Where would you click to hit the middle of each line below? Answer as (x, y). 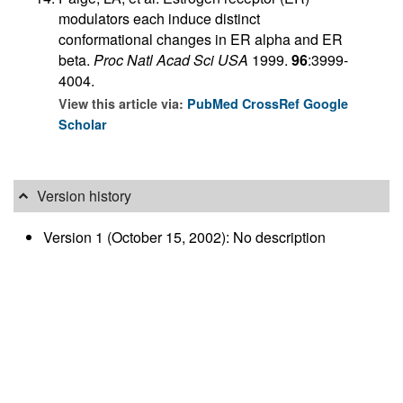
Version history (85, 196)
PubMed (215, 103)
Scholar (83, 124)
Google (326, 103)
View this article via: (123, 103)
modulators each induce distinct (159, 18)
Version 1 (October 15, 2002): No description (184, 237)
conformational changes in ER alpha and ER (201, 39)
